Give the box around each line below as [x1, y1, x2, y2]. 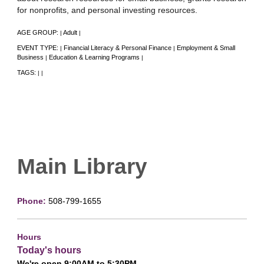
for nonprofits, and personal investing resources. [17, 5, 197, 15]
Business [17, 53, 44, 61]
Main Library [17, 153, 147, 179]
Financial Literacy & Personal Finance [64, 44, 171, 51]
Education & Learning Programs [49, 53, 140, 61]
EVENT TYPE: [17, 44, 60, 51]
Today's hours [17, 244, 81, 255]
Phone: [17, 196, 48, 206]
